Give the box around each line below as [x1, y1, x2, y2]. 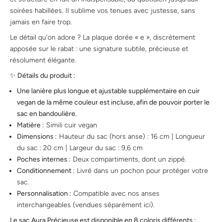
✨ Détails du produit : [10, 71, 75, 80]
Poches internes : [17, 155, 71, 164]
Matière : [17, 121, 44, 130]
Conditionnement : [17, 166, 75, 175]
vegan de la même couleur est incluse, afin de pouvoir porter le [17, 98, 210, 107]
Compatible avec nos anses [71, 189, 160, 198]
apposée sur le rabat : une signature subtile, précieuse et [10, 45, 188, 54]
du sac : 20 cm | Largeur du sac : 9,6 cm [17, 144, 143, 153]
